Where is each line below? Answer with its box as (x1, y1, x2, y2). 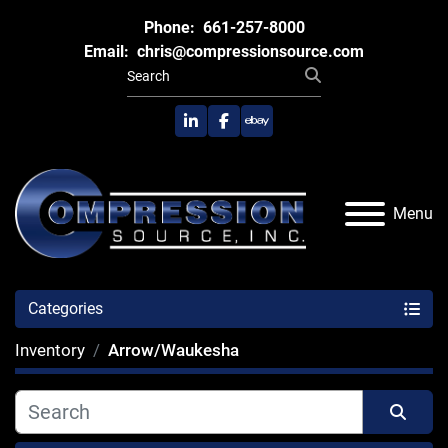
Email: (84, 42, 129, 61)
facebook (222, 121, 289, 141)
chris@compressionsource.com (133, 42, 364, 61)
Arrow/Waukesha (108, 340, 239, 361)
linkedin (189, 121, 245, 141)
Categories (28, 299, 103, 319)
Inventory (15, 340, 85, 361)
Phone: (143, 18, 195, 37)
